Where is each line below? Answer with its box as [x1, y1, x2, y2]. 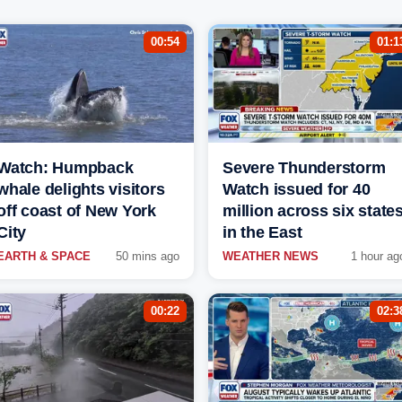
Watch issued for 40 [223, 180, 371, 199]
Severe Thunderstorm [223, 159, 386, 178]
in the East [223, 223, 302, 242]
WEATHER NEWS [223, 249, 319, 264]
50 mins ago [116, 249, 179, 264]
